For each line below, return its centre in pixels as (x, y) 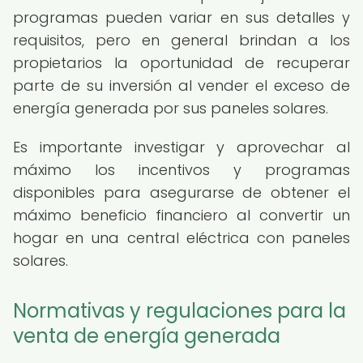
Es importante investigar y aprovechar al (181, 147)
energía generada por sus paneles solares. (171, 108)
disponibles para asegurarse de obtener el (181, 192)
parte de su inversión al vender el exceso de (181, 85)
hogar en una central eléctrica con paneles (181, 238)
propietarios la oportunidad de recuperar (181, 63)
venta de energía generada (147, 336)
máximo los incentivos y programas (181, 170)
